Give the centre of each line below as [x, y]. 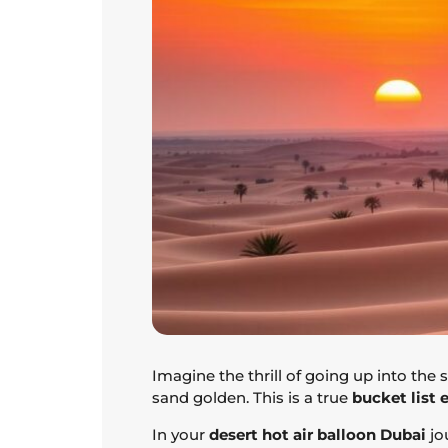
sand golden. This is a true [252, 398]
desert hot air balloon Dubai [317, 434]
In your [180, 434]
